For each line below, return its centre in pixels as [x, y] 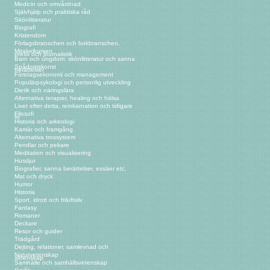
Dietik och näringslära [44, 90]
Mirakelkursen [33, 51]
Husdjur [25, 161]
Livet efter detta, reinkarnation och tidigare [73, 106]
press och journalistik [43, 54]
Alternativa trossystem [45, 137]
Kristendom [30, 36]
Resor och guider [38, 231]
